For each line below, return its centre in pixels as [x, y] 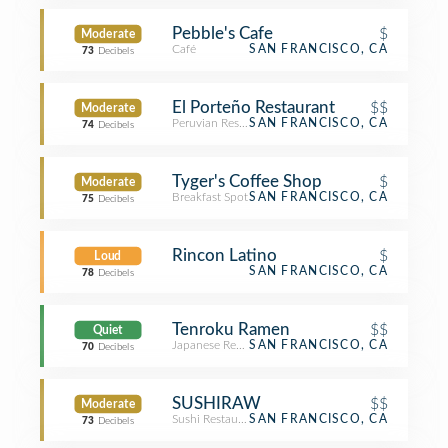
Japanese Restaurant [225, 345]
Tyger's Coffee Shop [247, 181]
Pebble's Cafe [222, 33]
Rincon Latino [224, 255]
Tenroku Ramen [231, 329]
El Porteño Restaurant [253, 107]
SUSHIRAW [216, 403]
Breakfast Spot [210, 197]
